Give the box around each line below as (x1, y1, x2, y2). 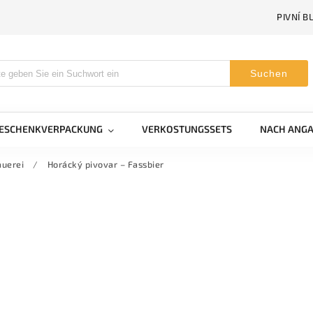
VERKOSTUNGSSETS (142, 123, 232, 135)
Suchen (250, 68, 288, 79)
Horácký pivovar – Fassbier (47, 159, 164, 170)
